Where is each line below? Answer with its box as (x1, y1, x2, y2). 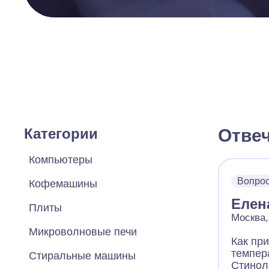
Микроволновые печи (29, 226, 137, 238)
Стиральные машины (29, 250, 136, 262)
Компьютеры (29, 154, 92, 166)
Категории (24, 125, 98, 142)
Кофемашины (29, 178, 97, 190)
